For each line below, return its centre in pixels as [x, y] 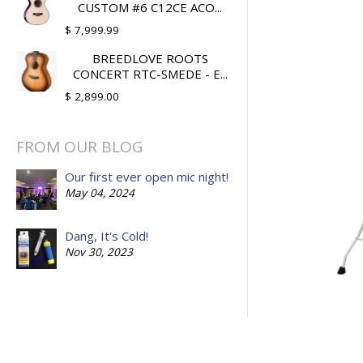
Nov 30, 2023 [99, 252]
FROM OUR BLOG [79, 147]
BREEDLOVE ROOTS [150, 59]
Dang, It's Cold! [107, 235]
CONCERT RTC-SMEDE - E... [150, 74]
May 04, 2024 [100, 192]
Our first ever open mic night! [147, 176]
